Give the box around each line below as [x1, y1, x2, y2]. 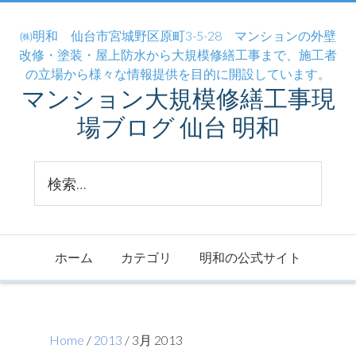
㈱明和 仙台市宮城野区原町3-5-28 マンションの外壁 [20, 28, 336, 43]
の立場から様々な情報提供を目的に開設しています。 [25, 66, 331, 81]
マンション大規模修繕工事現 [21, 83, 335, 112]
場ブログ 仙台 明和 [76, 112, 280, 141]
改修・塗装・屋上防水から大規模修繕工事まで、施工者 [19, 47, 337, 62]
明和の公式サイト [199, 250, 301, 265]
